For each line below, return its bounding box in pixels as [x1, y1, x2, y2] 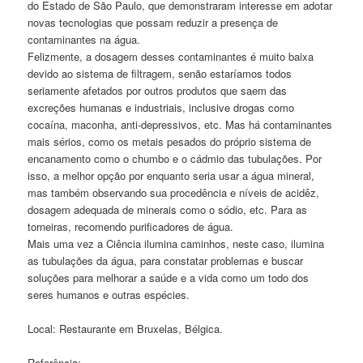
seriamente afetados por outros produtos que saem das [28, 82, 288, 98]
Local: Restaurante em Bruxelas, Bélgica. [28, 320, 224, 336]
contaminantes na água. [28, 31, 141, 47]
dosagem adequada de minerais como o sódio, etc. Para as [28, 201, 308, 217]
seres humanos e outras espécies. [28, 286, 190, 302]
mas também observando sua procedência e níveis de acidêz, [28, 184, 320, 200]
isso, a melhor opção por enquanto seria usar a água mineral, [28, 167, 315, 183]
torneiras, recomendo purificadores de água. [28, 218, 234, 234]
